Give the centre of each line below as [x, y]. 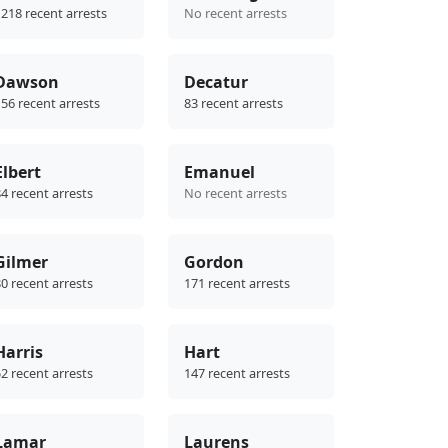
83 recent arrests [233, 103]
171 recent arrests [237, 283]
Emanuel [219, 172]
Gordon [214, 262]
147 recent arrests [237, 373]
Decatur [216, 82]
